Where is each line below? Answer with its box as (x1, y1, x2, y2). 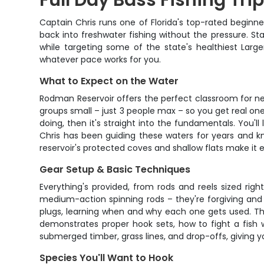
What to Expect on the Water (39, 74, 179, 88)
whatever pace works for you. (39, 54, 161, 65)
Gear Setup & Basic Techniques (39, 163, 191, 176)
